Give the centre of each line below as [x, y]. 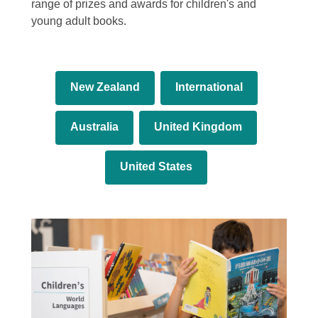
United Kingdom [198, 127]
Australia [94, 127]
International [209, 87]
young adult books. [79, 21]
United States [156, 166]
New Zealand [105, 87]
